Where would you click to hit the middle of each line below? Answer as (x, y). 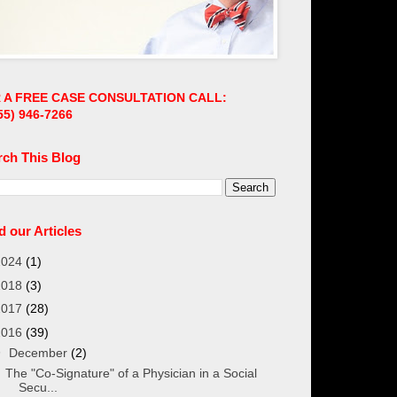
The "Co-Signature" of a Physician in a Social (131, 373)
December (39, 352)
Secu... (38, 387)
